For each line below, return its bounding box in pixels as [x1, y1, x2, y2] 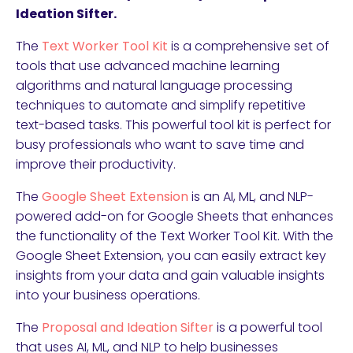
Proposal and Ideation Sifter [42, 318, 217, 336]
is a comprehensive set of [168, 37, 329, 55]
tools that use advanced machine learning [16, 57, 280, 75]
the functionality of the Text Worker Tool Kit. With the [16, 227, 333, 245]
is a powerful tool [217, 318, 322, 336]
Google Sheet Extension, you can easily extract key [16, 247, 326, 265]
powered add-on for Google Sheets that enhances [16, 207, 333, 225]
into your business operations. [16, 286, 200, 304]
